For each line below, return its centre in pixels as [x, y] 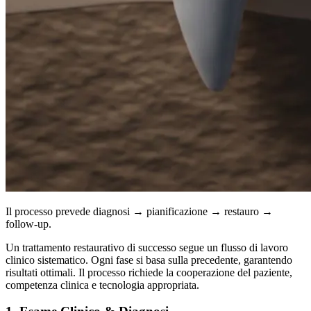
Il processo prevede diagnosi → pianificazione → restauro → [139, 211]
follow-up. [28, 224]
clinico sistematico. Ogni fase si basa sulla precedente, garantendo [149, 260]
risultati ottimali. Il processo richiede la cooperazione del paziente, [149, 272]
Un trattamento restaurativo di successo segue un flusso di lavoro [147, 247]
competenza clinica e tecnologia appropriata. [102, 285]
